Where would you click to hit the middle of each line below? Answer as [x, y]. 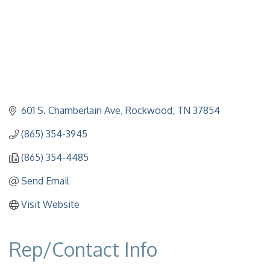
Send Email [45, 181]
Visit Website [50, 205]
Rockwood [149, 111]
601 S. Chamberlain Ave [71, 111]
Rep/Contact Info [83, 250]
